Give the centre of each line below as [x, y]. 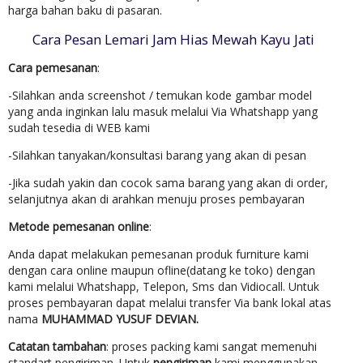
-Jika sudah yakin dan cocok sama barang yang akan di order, [168, 183]
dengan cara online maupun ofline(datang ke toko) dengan [162, 271]
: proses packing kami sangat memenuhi [211, 347]
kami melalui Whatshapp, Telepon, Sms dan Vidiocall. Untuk [164, 287]
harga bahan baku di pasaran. [85, 11]
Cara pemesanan [53, 68]
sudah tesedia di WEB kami [79, 128]
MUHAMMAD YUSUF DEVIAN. [120, 319]
